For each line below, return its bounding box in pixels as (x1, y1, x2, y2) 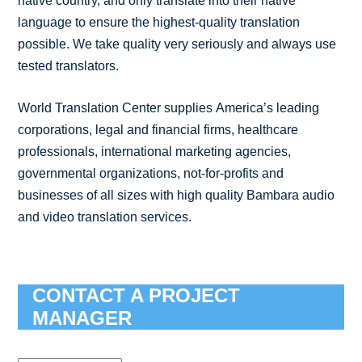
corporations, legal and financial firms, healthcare (18, 122, 299, 137)
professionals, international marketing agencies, (18, 144, 292, 158)
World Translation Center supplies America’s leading (18, 100, 320, 115)
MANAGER (32, 306, 133, 329)
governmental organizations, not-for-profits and (18, 166, 284, 180)
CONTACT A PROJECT (32, 284, 241, 306)
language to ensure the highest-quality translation (18, 15, 301, 29)
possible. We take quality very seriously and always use (18, 36, 337, 51)
